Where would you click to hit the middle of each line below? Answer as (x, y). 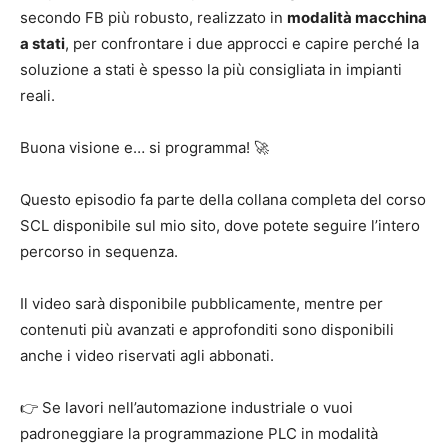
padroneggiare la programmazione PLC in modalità (199, 434)
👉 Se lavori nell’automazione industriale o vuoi (186, 408)
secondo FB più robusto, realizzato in (153, 18)
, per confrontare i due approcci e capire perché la (242, 44)
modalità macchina (357, 18)
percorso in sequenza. (99, 252)
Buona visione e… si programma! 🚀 (144, 148)
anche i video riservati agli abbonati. (147, 356)
